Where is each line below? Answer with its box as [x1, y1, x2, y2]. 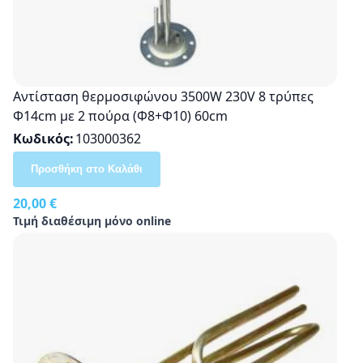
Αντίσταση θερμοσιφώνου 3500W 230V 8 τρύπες [13, 87, 314, 105]
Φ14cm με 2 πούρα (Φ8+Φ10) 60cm [13, 106, 228, 125]
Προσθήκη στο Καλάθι [31, 162, 143, 175]
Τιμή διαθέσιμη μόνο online [13, 212, 171, 228]
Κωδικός [13, 129, 70, 147]
